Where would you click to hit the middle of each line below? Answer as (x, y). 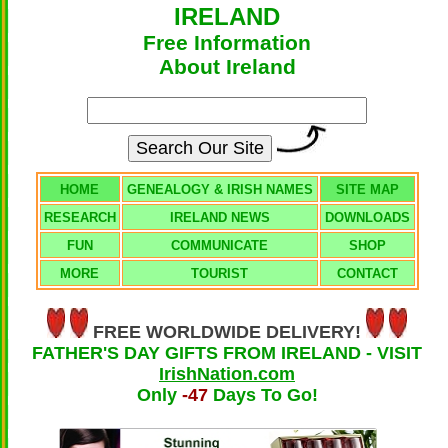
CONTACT (367, 273)
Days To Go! (265, 395)
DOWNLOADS (367, 217)
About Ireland (227, 66)
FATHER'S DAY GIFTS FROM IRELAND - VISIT (227, 353)
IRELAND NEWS (219, 217)
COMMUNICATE (219, 245)
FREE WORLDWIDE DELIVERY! (229, 332)
